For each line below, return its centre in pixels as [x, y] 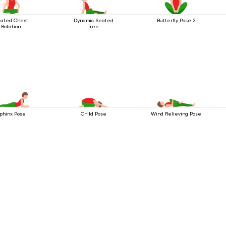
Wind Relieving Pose [176, 114]
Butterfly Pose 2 [176, 20]
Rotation [11, 26]
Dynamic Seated [93, 20]
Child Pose [93, 114]
